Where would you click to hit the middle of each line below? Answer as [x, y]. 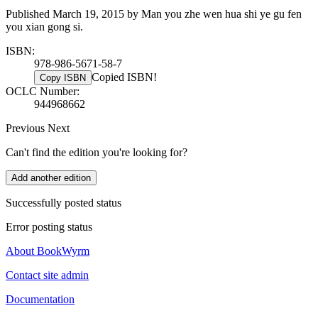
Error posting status [49, 227]
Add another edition [51, 178]
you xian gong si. [44, 27]
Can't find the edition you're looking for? [97, 153]
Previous [27, 128]
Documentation [40, 300]
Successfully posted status [64, 203]
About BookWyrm [48, 251]
